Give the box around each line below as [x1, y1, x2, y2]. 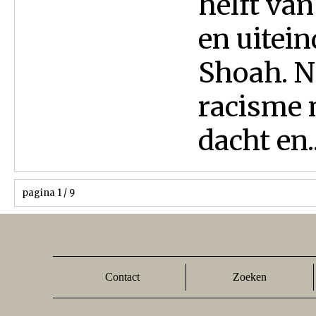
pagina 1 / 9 [22, 187, 75, 199]
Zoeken [233, 271, 267, 283]
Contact [105, 271, 140, 283]
